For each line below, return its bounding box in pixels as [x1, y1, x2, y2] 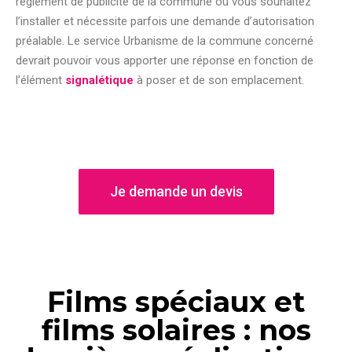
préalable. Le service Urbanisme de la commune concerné [16, 34, 313, 49]
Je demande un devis [109, 183, 243, 200]
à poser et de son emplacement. [134, 73, 307, 88]
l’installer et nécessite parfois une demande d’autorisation [16, 14, 314, 29]
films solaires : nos [41, 313, 311, 348]
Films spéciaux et [47, 284, 305, 320]
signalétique [65, 73, 134, 88]
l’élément [16, 73, 65, 88]
